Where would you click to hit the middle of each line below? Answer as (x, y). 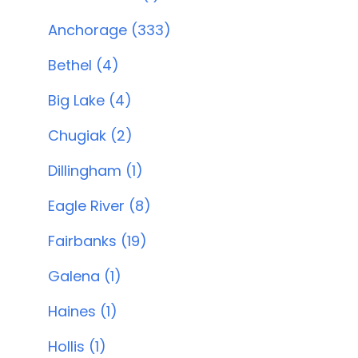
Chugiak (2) (90, 135)
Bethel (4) (84, 65)
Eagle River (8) (99, 206)
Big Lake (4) (90, 100)
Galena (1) (85, 276)
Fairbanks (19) (97, 241)
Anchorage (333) (109, 30)
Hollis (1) (77, 346)
